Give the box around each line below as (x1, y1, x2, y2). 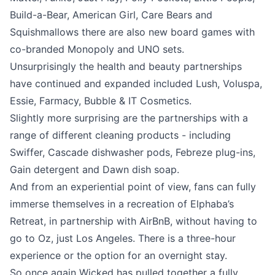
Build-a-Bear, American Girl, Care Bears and (10, 9, 212, 21)
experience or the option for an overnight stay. (10, 249, 227, 262)
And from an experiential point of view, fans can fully (10, 180, 256, 193)
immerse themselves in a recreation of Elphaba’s (10, 198, 234, 211)
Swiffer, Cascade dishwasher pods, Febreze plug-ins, (10, 146, 255, 159)
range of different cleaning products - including (10, 129, 231, 142)
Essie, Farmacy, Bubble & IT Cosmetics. (10, 95, 192, 107)
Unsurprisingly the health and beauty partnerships (10, 60, 242, 73)
